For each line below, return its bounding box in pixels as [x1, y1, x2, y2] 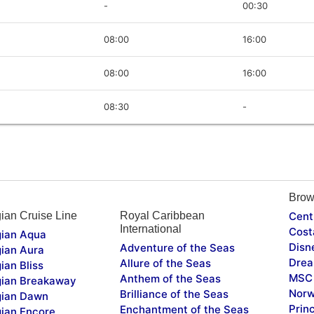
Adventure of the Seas [119, 240, 235, 254]
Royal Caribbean [119, 209, 205, 221]
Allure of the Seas [119, 256, 211, 270]
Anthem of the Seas [119, 271, 221, 285]
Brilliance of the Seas [119, 287, 228, 301]
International [119, 222, 182, 235]
